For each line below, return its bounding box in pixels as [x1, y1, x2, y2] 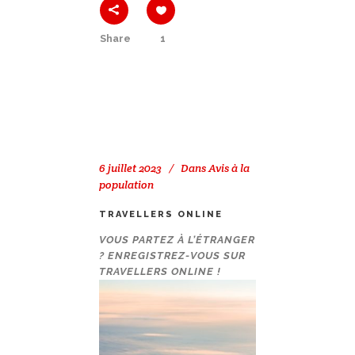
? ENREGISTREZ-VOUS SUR [99, 250, 246, 262]
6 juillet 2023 [99, 161, 162, 176]
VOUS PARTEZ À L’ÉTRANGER [99, 234, 255, 246]
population [99, 177, 154, 193]
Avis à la [208, 161, 250, 176]
